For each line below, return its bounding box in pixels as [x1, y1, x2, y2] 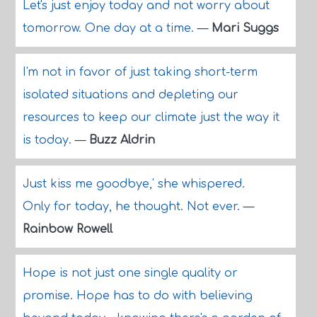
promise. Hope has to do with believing [22, 289, 253, 302]
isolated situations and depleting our [22, 88, 238, 101]
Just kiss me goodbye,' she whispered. [22, 178, 245, 190]
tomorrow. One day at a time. [22, 22, 197, 35]
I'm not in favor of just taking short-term [22, 66, 258, 79]
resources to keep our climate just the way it [22, 111, 279, 124]
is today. [22, 134, 75, 146]
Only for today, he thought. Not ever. [22, 200, 243, 213]
